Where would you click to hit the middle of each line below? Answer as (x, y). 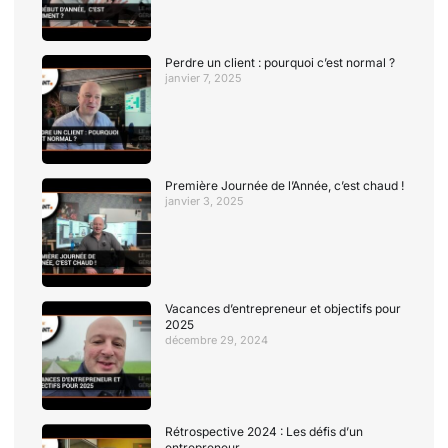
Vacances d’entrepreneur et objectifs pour (283, 309)
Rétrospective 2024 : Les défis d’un (264, 432)
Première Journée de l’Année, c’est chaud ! (285, 186)
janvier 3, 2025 (205, 201)
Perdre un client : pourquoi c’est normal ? (280, 62)
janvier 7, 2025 (204, 77)
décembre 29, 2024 (217, 340)
